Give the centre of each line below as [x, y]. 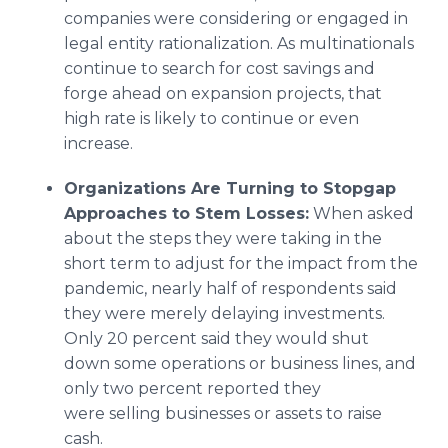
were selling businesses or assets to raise [223, 413]
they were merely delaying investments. [224, 313]
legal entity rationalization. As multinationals [239, 43]
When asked [361, 213]
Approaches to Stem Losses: [186, 213]
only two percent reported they [192, 388]
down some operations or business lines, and [240, 363]
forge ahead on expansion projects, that [223, 93]
